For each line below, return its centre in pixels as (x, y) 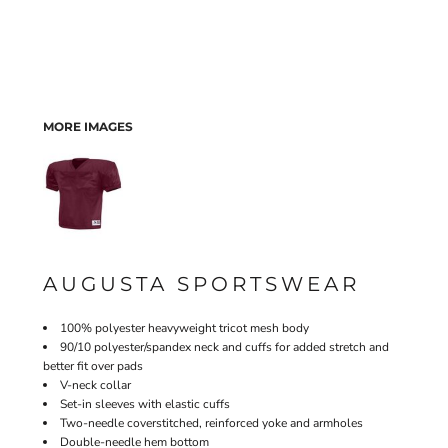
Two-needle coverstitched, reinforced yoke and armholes (211, 423)
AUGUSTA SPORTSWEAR (201, 284)
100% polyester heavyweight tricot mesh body (184, 328)
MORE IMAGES (88, 126)
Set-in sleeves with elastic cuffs (146, 404)
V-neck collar (95, 385)
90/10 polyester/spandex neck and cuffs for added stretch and (224, 347)
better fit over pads (93, 366)
